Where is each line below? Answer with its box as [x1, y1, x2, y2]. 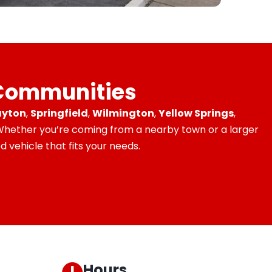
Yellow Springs [158, 106, 234, 121]
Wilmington [92, 106, 154, 121]
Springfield [30, 106, 88, 121]
